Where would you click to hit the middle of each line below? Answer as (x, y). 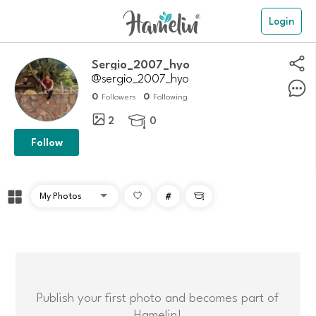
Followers (119, 96)
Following (170, 96)
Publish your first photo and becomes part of (158, 296)
